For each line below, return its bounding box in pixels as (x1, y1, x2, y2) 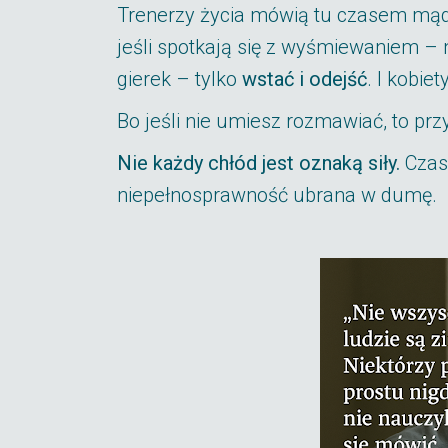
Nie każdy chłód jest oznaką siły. (117, 151, 400, 175)
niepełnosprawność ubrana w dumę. (117, 183, 437, 207)
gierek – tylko (117, 67, 242, 91)
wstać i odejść (242, 67, 367, 91)
